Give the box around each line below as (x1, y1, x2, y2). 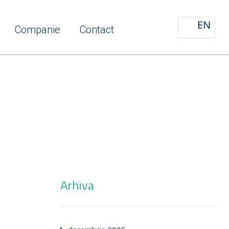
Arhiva (60, 176, 94, 194)
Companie (15, 24, 60, 36)
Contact (80, 24, 114, 36)
